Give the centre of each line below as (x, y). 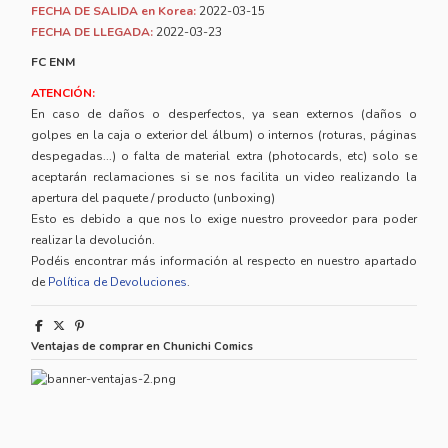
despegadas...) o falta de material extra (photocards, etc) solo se (224, 156)
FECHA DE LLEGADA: (92, 31)
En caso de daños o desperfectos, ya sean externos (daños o (224, 114)
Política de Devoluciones (118, 282)
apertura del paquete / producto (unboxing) (153, 198)
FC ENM (53, 62)
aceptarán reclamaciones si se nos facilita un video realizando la (224, 177)
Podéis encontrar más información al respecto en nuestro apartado (224, 261)
